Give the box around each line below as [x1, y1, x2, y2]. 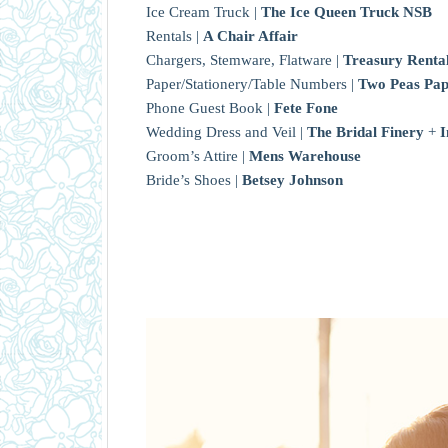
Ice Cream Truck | [146, 4, 261, 20]
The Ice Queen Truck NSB [261, 4, 432, 20]
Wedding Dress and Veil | [146, 124, 307, 140]
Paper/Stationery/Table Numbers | [146, 76, 358, 92]
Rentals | [146, 28, 203, 44]
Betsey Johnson [242, 172, 343, 188]
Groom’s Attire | [146, 148, 249, 164]
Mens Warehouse [249, 148, 361, 164]
